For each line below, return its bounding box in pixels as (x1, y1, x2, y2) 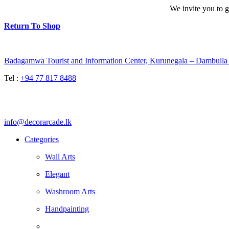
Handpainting (45, 204, 89, 213)
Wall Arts (45, 152, 75, 161)
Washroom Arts (45, 187, 95, 196)
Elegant (45, 169, 70, 178)
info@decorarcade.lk (4, 117, 72, 126)
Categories (25, 134, 59, 144)
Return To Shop (4, 21, 60, 30)
